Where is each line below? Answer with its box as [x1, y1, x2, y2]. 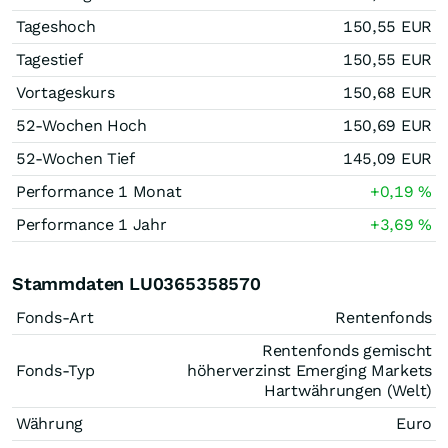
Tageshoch [16, 17, 96, 36]
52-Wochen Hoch [16, 116, 147, 135]
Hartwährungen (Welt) [264, 381, 432, 400]
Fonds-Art [16, 308, 94, 327]
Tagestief [16, 50, 83, 69]
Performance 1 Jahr [16, 215, 167, 234]
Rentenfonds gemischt [262, 341, 432, 360]
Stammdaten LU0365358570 [12, 273, 261, 294]
